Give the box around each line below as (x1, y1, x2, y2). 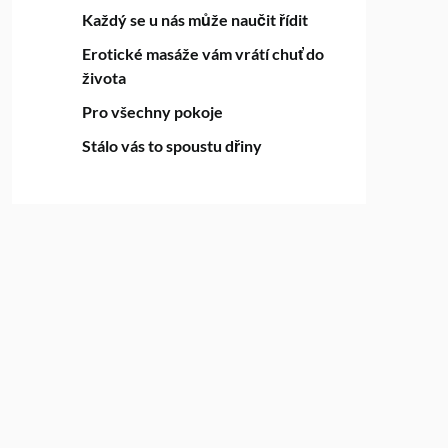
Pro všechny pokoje (81, 102, 223, 121)
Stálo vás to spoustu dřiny (81, 136, 262, 155)
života (81, 68, 126, 87)
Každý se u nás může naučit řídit (81, 10, 308, 29)
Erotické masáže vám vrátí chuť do (81, 44, 324, 63)
